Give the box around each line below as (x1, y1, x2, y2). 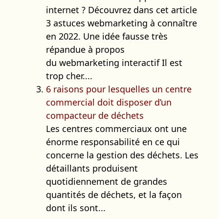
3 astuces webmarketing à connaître (46, 17, 197, 29)
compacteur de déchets (46, 109, 144, 121)
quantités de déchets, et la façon (46, 188, 182, 200)
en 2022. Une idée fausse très (46, 30, 168, 42)
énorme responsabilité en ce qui (46, 135, 180, 148)
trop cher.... (46, 69, 92, 82)
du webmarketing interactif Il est (46, 56, 182, 68)
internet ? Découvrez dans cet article (46, 3, 197, 16)
